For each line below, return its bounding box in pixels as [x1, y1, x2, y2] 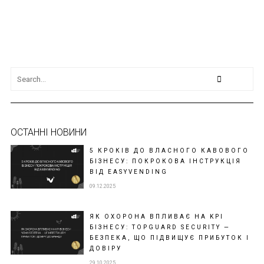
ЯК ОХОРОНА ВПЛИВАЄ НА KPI [89, 213, 224, 220]
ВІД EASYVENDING [89, 169, 168, 176]
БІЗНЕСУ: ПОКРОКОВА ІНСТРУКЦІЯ [89, 158, 242, 165]
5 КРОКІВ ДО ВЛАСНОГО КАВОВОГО [89, 147, 249, 154]
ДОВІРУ [89, 245, 122, 252]
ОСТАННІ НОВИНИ [10, 127, 87, 138]
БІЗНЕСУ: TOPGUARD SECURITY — [89, 224, 230, 231]
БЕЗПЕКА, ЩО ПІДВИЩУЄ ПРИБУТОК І [89, 235, 250, 242]
